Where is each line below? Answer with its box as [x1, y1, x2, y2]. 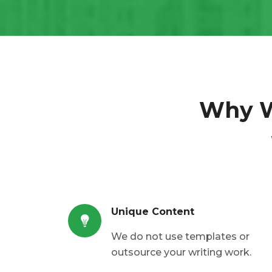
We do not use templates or [111, 231, 250, 243]
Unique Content [111, 206, 194, 218]
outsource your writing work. [111, 246, 251, 259]
